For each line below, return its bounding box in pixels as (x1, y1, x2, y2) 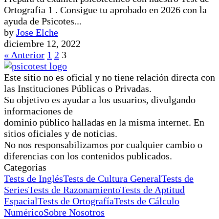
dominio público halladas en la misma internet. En (4, 116, 204, 128)
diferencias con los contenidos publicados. (4, 150, 172, 161)
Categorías (4, 161, 46, 173)
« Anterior (4, 49, 44, 60)
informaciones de (4, 105, 73, 116)
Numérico (4, 206, 44, 218)
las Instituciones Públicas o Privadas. (4, 83, 152, 94)
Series (4, 184, 28, 195)
